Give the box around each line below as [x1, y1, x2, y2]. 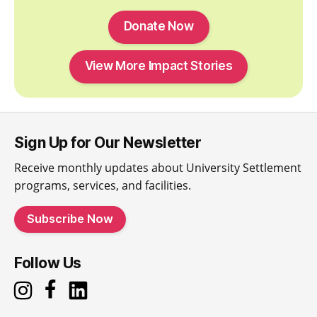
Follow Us [14, 254, 81, 272]
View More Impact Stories [84, 59, 233, 74]
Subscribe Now [27, 212, 113, 226]
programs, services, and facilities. [14, 178, 191, 194]
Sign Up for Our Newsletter [14, 134, 201, 152]
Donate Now [123, 19, 194, 34]
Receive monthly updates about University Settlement [14, 160, 301, 176]
